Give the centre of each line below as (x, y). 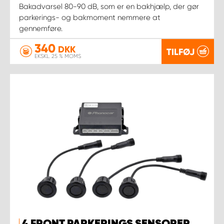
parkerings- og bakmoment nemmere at (90, 17)
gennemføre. (41, 28)
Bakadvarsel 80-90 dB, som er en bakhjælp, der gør (109, 6)
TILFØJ (180, 52)
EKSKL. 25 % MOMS (58, 56)
